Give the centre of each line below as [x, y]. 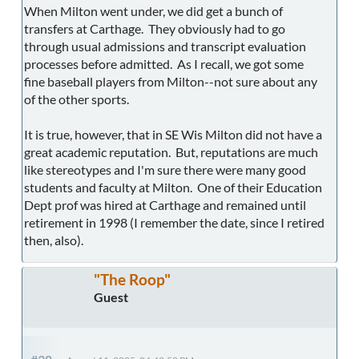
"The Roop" [132, 279]
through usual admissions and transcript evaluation [165, 46]
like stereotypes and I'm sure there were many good [165, 169]
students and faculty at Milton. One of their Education [173, 187]
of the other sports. [77, 99]
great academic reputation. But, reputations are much [171, 151]
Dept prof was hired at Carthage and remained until [165, 204]
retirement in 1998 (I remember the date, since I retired [174, 222]
